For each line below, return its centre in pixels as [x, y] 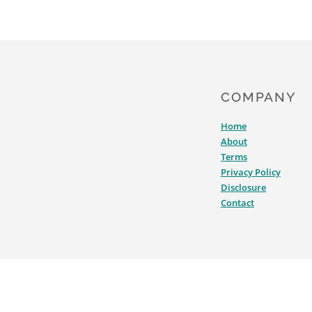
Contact [237, 203]
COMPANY [258, 97]
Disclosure [243, 187]
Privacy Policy [250, 172]
